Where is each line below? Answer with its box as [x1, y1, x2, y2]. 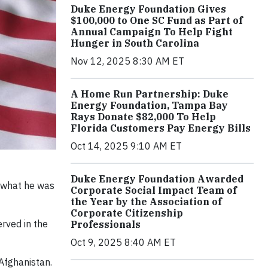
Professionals [71, 218, 141, 230]
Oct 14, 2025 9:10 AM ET [71, 140, 182, 152]
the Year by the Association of [71, 196, 222, 208]
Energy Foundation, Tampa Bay [71, 99, 228, 111]
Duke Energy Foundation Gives [71, 3, 226, 15]
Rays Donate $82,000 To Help [71, 111, 216, 123]
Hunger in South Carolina [71, 37, 199, 49]
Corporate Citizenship [71, 207, 183, 219]
